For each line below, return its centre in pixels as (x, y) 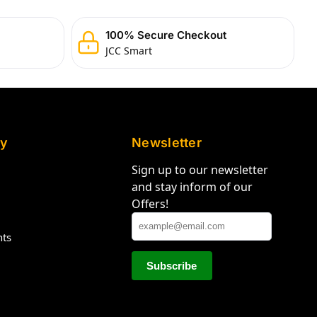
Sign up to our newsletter (200, 169)
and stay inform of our (192, 186)
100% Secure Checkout (166, 35)
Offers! (150, 203)
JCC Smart (129, 51)
